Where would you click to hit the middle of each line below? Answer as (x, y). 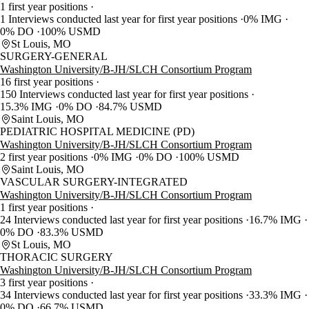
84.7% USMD (130, 107)
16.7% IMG (277, 220)
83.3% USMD (72, 232)
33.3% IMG (277, 295)
